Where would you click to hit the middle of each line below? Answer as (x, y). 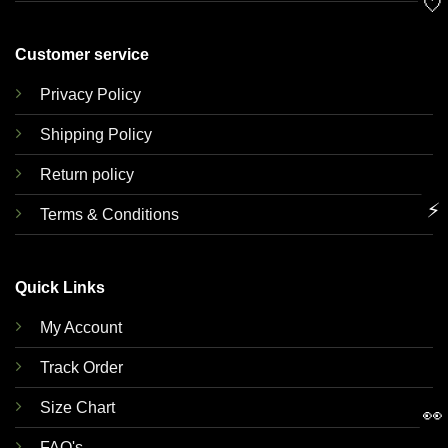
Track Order (81, 368)
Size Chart (77, 408)
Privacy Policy (90, 94)
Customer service (81, 54)
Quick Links (59, 288)
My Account (80, 328)
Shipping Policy (95, 134)
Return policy (86, 174)
